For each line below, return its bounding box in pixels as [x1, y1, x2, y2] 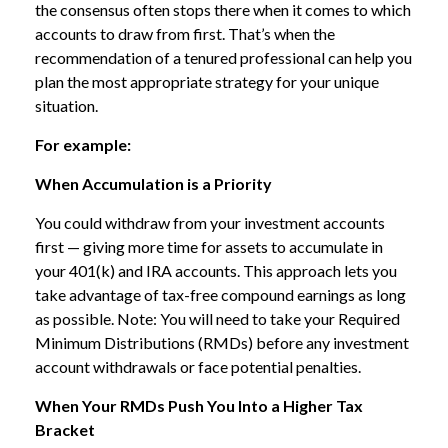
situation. [35, 96, 98, 115]
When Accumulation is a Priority [35, 174, 272, 193]
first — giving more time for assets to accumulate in [35, 237, 383, 256]
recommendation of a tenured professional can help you [35, 48, 412, 67]
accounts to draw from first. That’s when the [35, 24, 335, 43]
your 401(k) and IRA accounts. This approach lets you [35, 261, 397, 280]
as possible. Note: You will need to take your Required [35, 309, 400, 328]
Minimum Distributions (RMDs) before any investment [35, 333, 409, 352]
